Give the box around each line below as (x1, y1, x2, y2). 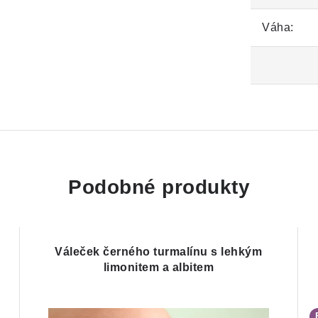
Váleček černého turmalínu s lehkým (55, 246, 263, 258)
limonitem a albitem (103, 261, 214, 273)
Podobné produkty (68, 176, 250, 198)
